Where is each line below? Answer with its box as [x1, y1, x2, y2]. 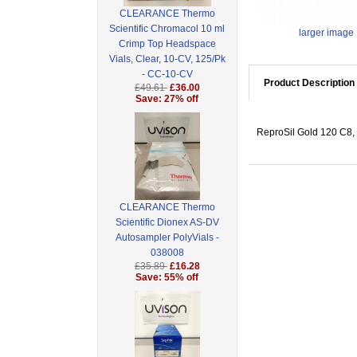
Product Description [263, 77, 355, 89]
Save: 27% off [135, 93, 199, 105]
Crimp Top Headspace [118, 38, 216, 50]
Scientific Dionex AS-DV [115, 217, 219, 229]
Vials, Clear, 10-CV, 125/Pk [108, 53, 226, 65]
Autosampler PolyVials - [115, 232, 219, 244]
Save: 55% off [135, 272, 199, 284]
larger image [298, 27, 354, 39]
